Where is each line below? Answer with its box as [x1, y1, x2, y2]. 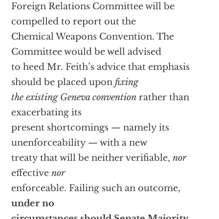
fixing [114, 77, 138, 88]
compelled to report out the [11, 16, 136, 27]
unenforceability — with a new [11, 137, 147, 149]
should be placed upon [11, 77, 115, 88]
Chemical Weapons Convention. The [11, 31, 174, 43]
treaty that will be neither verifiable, [11, 153, 170, 164]
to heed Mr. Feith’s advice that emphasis [11, 62, 190, 73]
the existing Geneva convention [11, 92, 136, 103]
